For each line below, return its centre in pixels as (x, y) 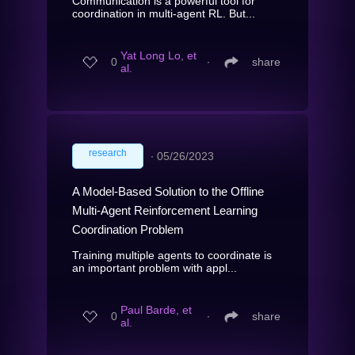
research (108, 153)
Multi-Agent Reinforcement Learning (165, 210)
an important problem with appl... (155, 267)
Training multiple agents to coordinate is (172, 255)
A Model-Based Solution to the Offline (168, 191)
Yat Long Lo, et (158, 56)
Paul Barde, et (156, 310)
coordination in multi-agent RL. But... (164, 13)
